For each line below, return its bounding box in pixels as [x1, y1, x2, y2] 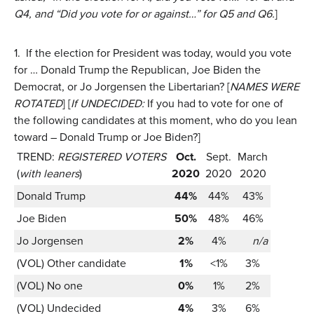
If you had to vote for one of [144, 95, 283, 111]
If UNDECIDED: [71, 95, 144, 111]
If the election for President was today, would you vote [26, 44, 292, 61]
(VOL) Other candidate [17, 254, 126, 271]
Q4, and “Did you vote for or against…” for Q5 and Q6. [14, 5, 275, 22]
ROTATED [14, 95, 62, 111]
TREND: [17, 148, 57, 165]
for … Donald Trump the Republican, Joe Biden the [14, 61, 261, 78]
